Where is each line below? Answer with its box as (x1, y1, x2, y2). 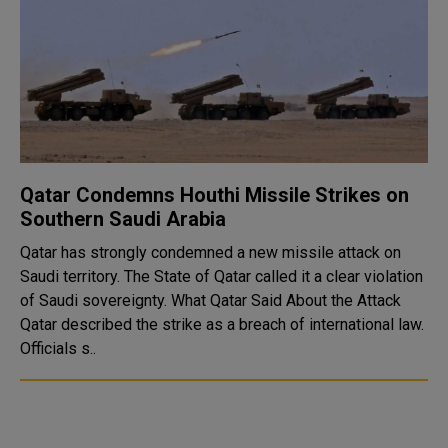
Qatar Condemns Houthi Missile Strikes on (20, 183, 409, 207)
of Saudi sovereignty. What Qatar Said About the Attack (20, 291, 171, 310)
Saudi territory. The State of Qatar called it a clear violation (20, 267, 423, 286)
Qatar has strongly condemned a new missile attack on (20, 243, 401, 262)
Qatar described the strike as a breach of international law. (20, 315, 424, 334)
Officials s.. (20, 339, 96, 358)
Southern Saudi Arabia (20, 207, 226, 231)
